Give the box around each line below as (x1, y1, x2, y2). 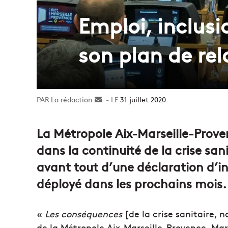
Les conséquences (45, 207, 122, 220)
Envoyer (102, 94, 128, 104)
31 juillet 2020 (120, 94, 166, 104)
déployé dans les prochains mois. (37, 174, 226, 191)
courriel (102, 115, 127, 126)
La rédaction (51, 94, 93, 104)
